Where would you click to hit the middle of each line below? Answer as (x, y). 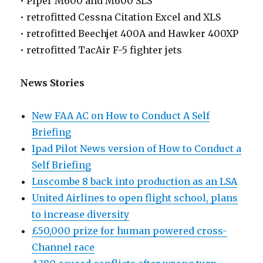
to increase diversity (81, 215)
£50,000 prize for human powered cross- (130, 231)
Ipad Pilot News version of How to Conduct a (137, 149)
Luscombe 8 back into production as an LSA (135, 182)
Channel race (63, 247)
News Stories (53, 83)
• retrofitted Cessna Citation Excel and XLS (121, 17)
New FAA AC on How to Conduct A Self (121, 116)
